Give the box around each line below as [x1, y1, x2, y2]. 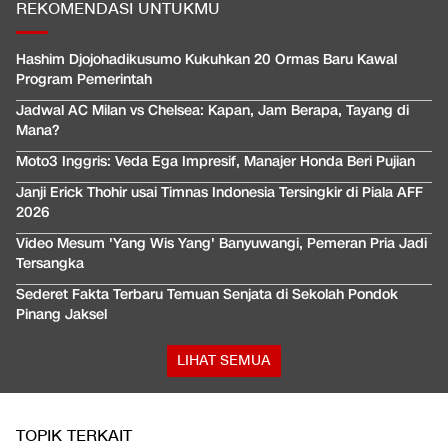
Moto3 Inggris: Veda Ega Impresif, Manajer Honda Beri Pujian [16, 152, 415, 172]
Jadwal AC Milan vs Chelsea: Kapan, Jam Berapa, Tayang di [16, 101, 409, 121]
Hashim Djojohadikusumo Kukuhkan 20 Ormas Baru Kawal [16, 50, 397, 70]
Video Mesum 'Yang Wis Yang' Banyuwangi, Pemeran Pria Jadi [16, 234, 427, 254]
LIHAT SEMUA [177, 351, 271, 371]
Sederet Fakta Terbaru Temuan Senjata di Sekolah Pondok [16, 285, 398, 305]
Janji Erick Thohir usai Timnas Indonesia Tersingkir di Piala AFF [16, 183, 423, 203]
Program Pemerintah [16, 70, 152, 90]
